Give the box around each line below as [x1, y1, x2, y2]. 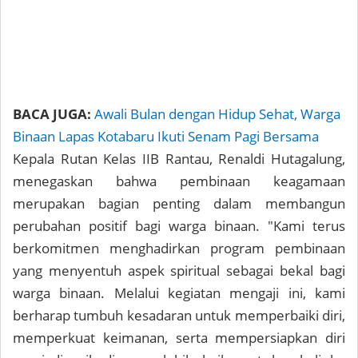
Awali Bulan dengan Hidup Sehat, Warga [94, 105, 340, 123]
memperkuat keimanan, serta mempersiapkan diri [13, 328, 345, 347]
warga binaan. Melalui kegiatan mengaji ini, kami [13, 284, 345, 302]
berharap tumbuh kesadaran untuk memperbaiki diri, [13, 306, 345, 324]
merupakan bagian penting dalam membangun [13, 194, 345, 213]
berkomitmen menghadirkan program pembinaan [13, 239, 345, 257]
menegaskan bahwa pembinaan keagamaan [13, 172, 345, 190]
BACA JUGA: [13, 105, 91, 123]
